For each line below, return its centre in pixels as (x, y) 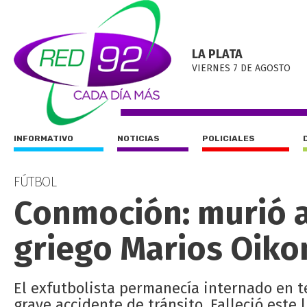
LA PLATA (217, 54)
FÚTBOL (35, 182)
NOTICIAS (138, 138)
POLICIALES (229, 138)
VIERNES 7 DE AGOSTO (241, 68)
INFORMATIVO (44, 138)
